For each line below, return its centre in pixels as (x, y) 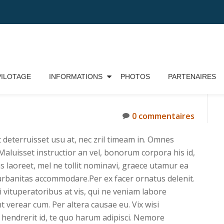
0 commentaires (163, 116)
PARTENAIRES (192, 76)
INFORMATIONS (75, 76)
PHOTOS (135, 76)
